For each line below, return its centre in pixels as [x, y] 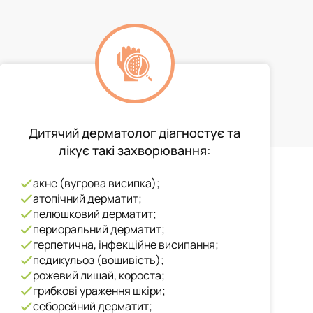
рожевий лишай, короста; [99, 275]
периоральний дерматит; [99, 229]
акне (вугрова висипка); [97, 183]
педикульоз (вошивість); [99, 260]
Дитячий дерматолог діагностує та [135, 133]
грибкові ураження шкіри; [100, 291]
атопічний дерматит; [88, 198]
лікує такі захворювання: [134, 150]
